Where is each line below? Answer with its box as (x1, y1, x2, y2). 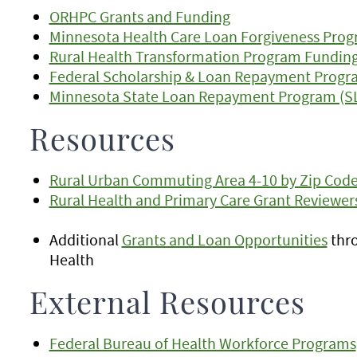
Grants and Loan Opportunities (121, 229, 328, 249)
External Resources (29, 290, 313, 320)
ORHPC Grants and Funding (49, 6, 230, 26)
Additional (49, 229, 122, 249)
